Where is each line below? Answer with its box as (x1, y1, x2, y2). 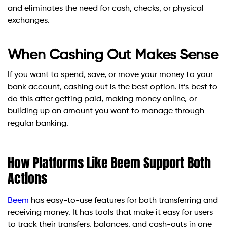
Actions (8, 168, 47, 189)
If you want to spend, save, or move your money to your (8, 71, 213, 80)
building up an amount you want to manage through (8, 107, 204, 116)
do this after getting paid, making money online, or (8, 95, 197, 104)
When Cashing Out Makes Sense (8, 48, 219, 63)
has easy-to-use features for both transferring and (29, 197, 218, 205)
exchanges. (8, 17, 50, 25)
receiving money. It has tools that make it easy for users (8, 209, 213, 217)
